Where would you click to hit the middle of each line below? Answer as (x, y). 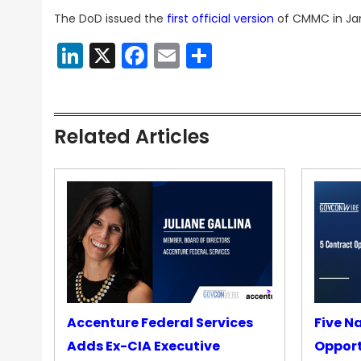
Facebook (209, 55)
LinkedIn (133, 55)
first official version (220, 19)
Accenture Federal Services (160, 323)
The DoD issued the (110, 19)
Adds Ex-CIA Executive (143, 346)
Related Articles (132, 137)
